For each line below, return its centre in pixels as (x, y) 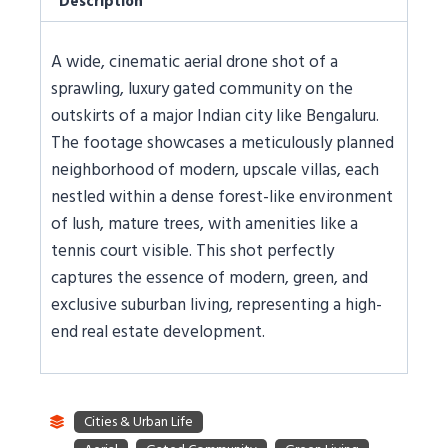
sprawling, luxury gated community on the (202, 89)
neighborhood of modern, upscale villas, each (215, 170)
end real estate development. (158, 332)
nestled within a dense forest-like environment (222, 197)
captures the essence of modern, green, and (209, 278)
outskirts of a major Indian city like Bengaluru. (215, 116)
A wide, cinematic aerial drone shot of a (194, 62)
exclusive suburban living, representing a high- (216, 305)
